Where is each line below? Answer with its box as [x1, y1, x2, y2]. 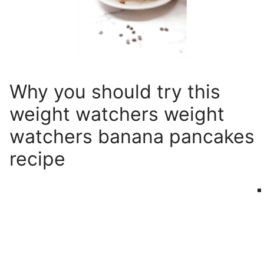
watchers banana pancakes [9, 124, 255, 148]
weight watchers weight [9, 102, 225, 126]
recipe [9, 147, 65, 170]
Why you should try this [9, 80, 220, 103]
